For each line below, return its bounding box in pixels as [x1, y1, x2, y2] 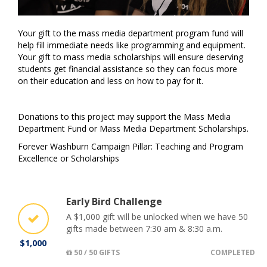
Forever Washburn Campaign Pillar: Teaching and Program [18, 141, 243, 153]
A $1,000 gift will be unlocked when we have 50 [66, 211, 248, 223]
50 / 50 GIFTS [72, 247, 120, 258]
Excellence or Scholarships [18, 153, 119, 164]
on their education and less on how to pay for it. [18, 75, 203, 87]
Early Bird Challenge [66, 195, 162, 209]
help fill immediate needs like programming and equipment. [18, 39, 246, 51]
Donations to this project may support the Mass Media [18, 111, 231, 123]
